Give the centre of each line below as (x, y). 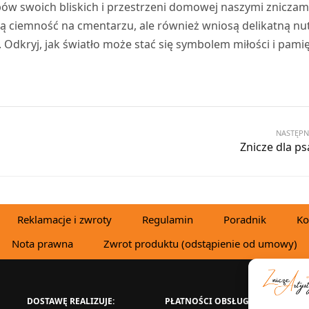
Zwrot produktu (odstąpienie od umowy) (200, 243)
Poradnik (245, 219)
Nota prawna (42, 243)
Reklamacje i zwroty (64, 219)
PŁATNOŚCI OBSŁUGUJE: (215, 301)
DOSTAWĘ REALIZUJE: (71, 301)
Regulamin (168, 219)
